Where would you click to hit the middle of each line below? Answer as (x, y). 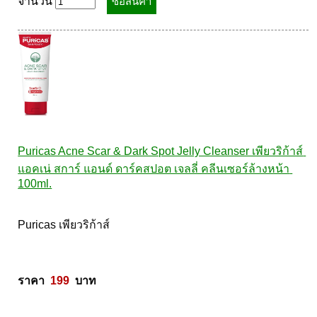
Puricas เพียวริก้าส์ (65, 225)
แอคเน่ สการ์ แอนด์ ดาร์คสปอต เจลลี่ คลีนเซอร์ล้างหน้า (154, 169)
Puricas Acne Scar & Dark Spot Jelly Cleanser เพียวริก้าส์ (161, 151)
